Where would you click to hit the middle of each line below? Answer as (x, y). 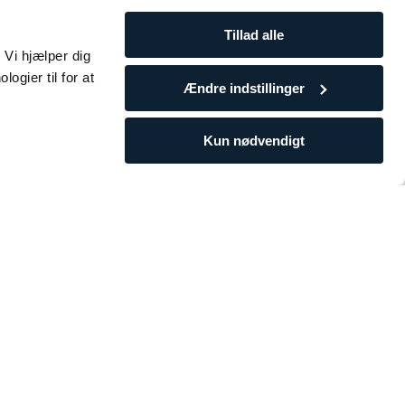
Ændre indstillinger (244, 88)
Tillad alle (254, 35)
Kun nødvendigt (254, 141)
